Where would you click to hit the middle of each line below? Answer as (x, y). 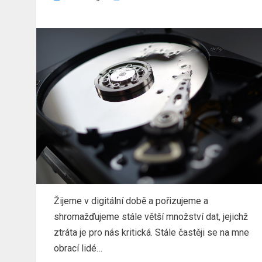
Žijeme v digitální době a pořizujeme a (131, 201)
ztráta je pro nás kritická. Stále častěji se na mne (151, 233)
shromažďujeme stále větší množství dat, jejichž (151, 217)
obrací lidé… (78, 249)
